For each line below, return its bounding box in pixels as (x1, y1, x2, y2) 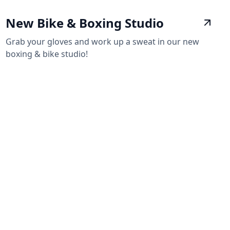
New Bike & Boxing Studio (5, 14, 164, 32)
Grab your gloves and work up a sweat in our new (5, 36, 199, 48)
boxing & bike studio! (5, 48, 88, 60)
